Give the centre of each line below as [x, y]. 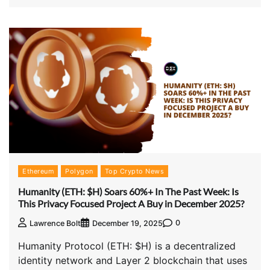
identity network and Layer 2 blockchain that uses [133, 260]
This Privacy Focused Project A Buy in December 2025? [131, 203]
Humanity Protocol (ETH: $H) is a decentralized [127, 246]
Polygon [79, 171]
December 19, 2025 [127, 223]
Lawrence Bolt [55, 223]
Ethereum [38, 171]
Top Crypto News [134, 171]
